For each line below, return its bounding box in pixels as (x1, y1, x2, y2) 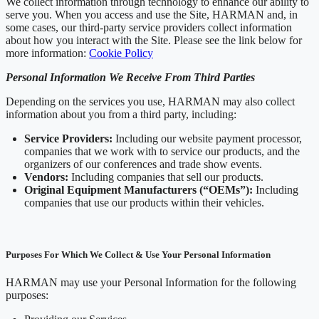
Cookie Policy (89, 47, 153, 60)
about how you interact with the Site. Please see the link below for (6, 34, 302, 47)
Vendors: (24, 171, 68, 184)
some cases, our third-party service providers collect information (6, 21, 292, 34)
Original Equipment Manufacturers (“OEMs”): (24, 184, 253, 197)
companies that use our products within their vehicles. (24, 197, 270, 209)
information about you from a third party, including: (6, 108, 236, 121)
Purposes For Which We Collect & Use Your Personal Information (6, 249, 271, 261)
